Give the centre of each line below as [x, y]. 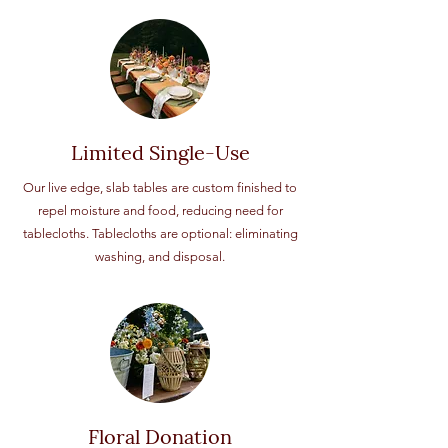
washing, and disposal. [160, 256]
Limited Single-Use [160, 152]
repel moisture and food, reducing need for [160, 210]
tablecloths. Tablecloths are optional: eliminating [160, 233]
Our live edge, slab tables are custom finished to [160, 187]
